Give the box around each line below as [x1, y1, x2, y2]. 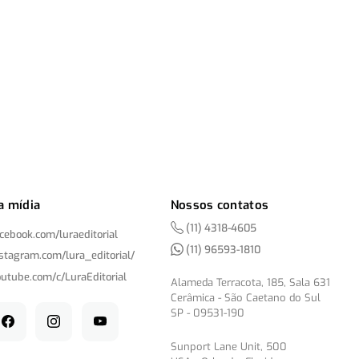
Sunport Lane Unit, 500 [170, 339, 287, 353]
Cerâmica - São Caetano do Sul [170, 291, 321, 305]
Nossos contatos [170, 196, 269, 213]
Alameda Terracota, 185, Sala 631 [170, 276, 330, 290]
